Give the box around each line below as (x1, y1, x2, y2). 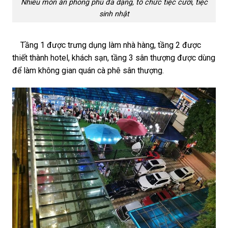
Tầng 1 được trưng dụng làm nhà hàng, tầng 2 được (12, 40, 201, 50)
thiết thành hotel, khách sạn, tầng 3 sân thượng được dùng (12, 53, 215, 63)
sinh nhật (99, 9, 129, 18)
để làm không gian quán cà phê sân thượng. (12, 66, 164, 76)
